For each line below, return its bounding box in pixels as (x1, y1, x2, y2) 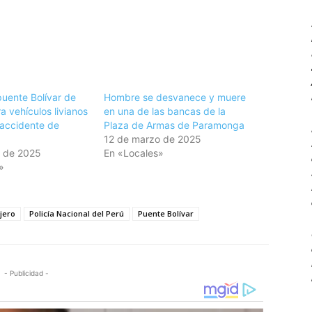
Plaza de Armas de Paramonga (104, 118, 245, 131)
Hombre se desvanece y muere (104, 91, 247, 103)
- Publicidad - (4, 268, 49, 277)
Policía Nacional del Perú (29, 208, 124, 219)
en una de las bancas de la (104, 104, 226, 117)
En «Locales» (104, 146, 164, 159)
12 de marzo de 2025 (104, 132, 202, 145)
